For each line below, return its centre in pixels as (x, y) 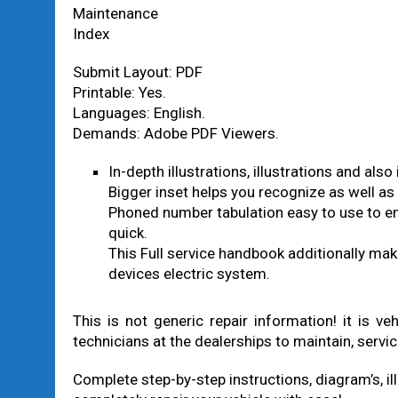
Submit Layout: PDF (138, 72)
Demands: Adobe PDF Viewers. (176, 133)
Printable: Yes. (119, 92)
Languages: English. (139, 113)
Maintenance (115, 13)
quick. (128, 233)
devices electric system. (189, 274)
